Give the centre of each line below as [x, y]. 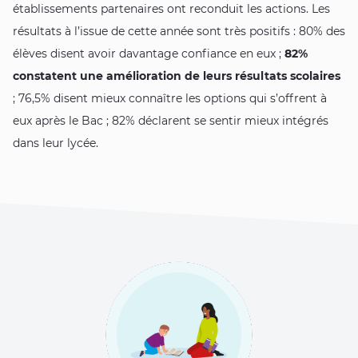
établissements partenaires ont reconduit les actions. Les [171, 9]
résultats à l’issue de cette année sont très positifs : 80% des [179, 32]
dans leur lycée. [56, 143]
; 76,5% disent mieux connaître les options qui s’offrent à [170, 99]
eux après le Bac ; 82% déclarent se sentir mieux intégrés [171, 121]
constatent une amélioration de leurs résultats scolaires [177, 76]
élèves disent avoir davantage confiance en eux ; [149, 54]
